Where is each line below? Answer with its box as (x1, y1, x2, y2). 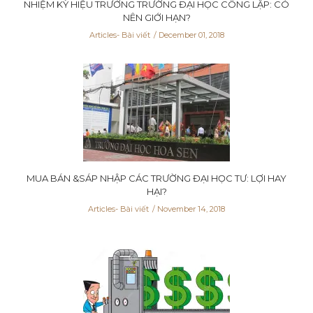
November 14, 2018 (157, 203, 225, 214)
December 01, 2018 (158, 29, 224, 40)
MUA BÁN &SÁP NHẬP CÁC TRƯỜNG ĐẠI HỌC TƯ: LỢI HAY (27, 172, 286, 184)
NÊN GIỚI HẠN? (122, 11, 191, 23)
